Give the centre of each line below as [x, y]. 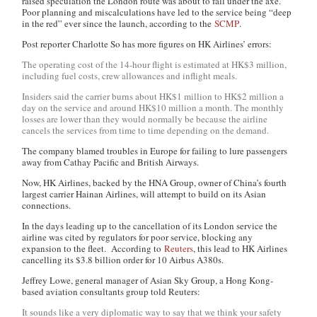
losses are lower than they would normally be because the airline [145, 119]
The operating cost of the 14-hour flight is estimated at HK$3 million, [155, 64]
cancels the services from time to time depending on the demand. [146, 130]
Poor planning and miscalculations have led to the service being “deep [157, 12]
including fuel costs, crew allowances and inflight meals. [130, 76]
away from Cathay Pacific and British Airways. [111, 162]
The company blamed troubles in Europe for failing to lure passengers [155, 151]
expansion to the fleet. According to [93, 248]
